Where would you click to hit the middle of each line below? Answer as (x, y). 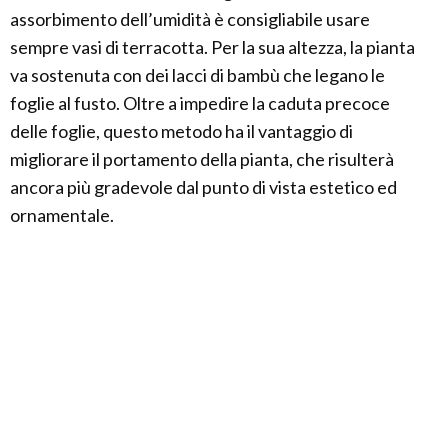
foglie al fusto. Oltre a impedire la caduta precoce (200, 103)
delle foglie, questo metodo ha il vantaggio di (181, 131)
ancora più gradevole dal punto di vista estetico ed (203, 187)
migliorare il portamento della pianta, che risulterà (202, 159)
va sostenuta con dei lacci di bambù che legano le (197, 75)
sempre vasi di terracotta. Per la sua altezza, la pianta (212, 47)
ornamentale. (62, 215)
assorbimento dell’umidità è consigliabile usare (190, 19)
